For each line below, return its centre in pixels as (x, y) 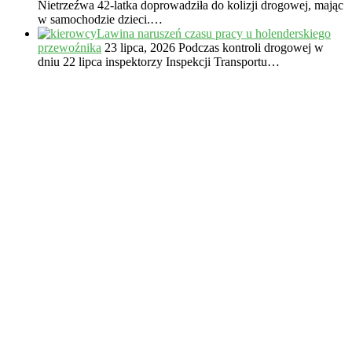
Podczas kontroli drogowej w (251, 47)
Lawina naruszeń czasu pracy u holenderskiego (214, 33)
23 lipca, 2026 (138, 47)
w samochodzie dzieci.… (100, 19)
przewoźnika (70, 47)
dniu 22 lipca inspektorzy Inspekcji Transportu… (159, 61)
